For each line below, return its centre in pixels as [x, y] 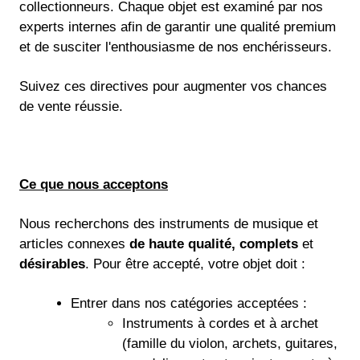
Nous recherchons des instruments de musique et [169, 224]
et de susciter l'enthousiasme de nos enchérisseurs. [176, 47]
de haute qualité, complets [214, 244]
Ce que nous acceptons [94, 185]
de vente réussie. [71, 106]
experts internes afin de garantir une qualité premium [178, 27]
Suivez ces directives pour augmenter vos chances [173, 86]
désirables [52, 264]
